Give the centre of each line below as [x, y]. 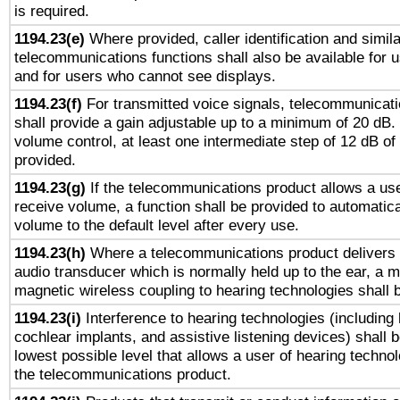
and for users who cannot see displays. [145, 76]
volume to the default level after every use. [157, 225]
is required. [52, 11]
